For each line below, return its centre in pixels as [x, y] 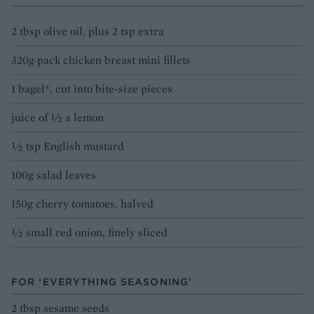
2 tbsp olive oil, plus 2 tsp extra [88, 31]
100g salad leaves [54, 175]
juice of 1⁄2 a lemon [57, 117]
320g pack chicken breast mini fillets [101, 60]
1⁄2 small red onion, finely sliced [89, 232]
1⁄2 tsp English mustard [68, 146]
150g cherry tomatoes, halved [82, 203]
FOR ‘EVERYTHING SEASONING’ [102, 281]
